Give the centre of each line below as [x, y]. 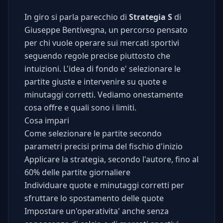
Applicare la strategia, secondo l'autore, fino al [111, 160]
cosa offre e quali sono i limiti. [80, 108]
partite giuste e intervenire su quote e [96, 82]
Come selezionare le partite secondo [93, 134]
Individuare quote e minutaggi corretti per [104, 185]
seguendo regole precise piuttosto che [97, 56]
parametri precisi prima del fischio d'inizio [104, 147]
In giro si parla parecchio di [77, 17]
